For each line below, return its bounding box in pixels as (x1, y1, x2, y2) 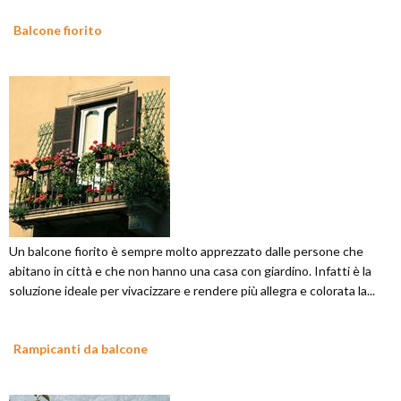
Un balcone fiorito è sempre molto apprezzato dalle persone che (9, 243, 363, 260)
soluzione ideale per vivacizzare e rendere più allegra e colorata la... (9, 283, 375, 299)
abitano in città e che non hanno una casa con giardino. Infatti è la (9, 263, 371, 279)
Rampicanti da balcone (13, 341, 148, 357)
